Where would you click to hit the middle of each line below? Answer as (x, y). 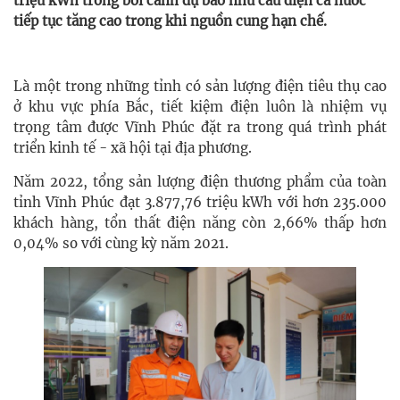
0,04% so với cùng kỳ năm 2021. (121, 244)
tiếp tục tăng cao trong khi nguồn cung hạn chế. (170, 21)
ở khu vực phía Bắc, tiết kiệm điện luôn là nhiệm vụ (200, 107)
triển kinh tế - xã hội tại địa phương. (133, 148)
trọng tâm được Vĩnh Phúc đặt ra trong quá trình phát (200, 128)
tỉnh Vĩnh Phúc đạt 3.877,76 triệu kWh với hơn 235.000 (200, 203)
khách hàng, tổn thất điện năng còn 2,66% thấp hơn (200, 223)
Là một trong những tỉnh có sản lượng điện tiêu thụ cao (200, 87)
